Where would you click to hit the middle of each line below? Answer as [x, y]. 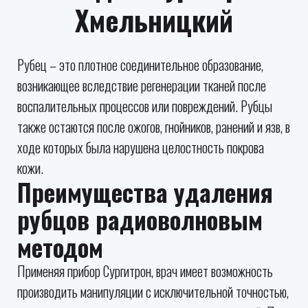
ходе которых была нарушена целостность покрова [141, 147]
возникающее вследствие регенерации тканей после [142, 85]
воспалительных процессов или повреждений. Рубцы [145, 106]
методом [60, 247]
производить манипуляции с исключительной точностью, [153, 291]
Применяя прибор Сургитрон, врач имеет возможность [145, 271]
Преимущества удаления [145, 192]
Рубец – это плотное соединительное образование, [140, 65]
